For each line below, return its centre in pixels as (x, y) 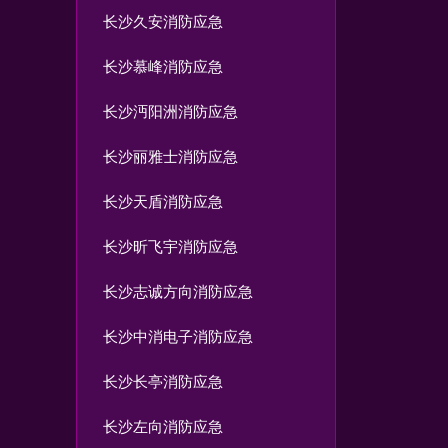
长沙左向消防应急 (163, 427)
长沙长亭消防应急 (163, 382)
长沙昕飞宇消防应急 (170, 247)
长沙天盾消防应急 (163, 202)
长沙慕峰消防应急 (163, 67)
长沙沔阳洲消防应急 (170, 112)
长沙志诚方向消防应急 (178, 292)
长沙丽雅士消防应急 (170, 157)
